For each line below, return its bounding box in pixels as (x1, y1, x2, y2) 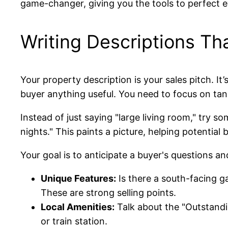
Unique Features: (41, 173, 116, 184)
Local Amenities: (41, 202, 115, 213)
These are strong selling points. (41, 187, 176, 198)
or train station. (41, 216, 107, 227)
